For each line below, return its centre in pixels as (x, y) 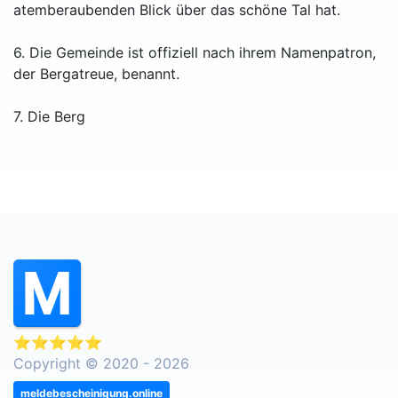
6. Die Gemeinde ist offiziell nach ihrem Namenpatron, (195, 53)
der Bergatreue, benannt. (96, 74)
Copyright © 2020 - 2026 (101, 364)
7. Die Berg (49, 117)
